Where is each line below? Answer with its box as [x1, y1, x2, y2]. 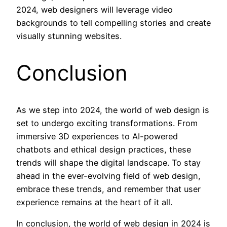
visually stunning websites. [16, 31, 122, 42]
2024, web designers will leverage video [16, 5, 173, 15]
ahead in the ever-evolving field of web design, [16, 170, 201, 181]
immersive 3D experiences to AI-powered [16, 131, 178, 141]
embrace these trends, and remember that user [16, 183, 201, 194]
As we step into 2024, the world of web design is [16, 104, 209, 115]
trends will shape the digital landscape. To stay [16, 157, 201, 168]
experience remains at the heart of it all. [16, 197, 172, 207]
